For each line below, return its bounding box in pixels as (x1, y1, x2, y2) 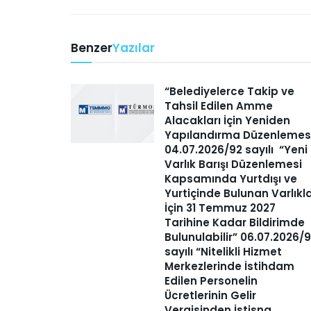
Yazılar (112, 39, 155, 56)
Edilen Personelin (165, 273, 258, 288)
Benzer (71, 39, 112, 56)
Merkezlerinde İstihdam (165, 258, 294, 274)
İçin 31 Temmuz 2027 (165, 200, 276, 215)
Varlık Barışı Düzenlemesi (165, 156, 302, 171)
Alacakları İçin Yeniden (165, 112, 290, 128)
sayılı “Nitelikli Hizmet (165, 244, 282, 259)
